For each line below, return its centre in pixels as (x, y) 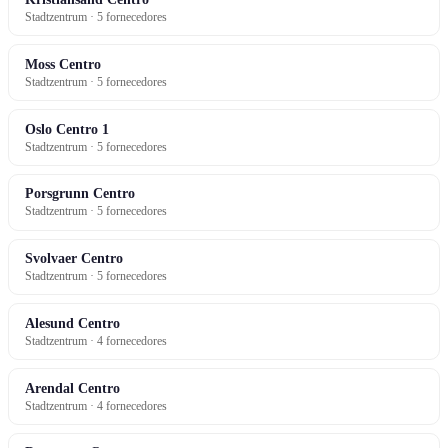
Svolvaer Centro (74, 258)
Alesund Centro (72, 322)
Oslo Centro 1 (67, 128)
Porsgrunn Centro (80, 193)
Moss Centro (63, 63)
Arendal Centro (72, 387)
